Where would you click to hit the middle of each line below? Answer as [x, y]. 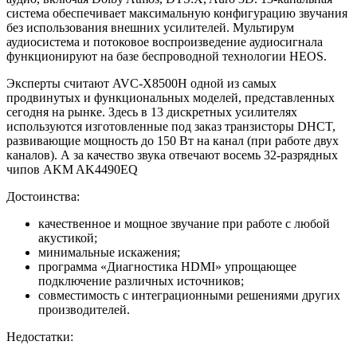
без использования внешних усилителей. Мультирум [150, 27]
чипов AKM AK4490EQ [72, 169]
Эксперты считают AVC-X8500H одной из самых [141, 83]
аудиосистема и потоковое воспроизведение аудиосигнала [165, 41]
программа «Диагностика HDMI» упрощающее [167, 266]
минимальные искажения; [109, 252]
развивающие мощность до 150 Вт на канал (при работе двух [173, 140]
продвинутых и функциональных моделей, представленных [171, 97]
